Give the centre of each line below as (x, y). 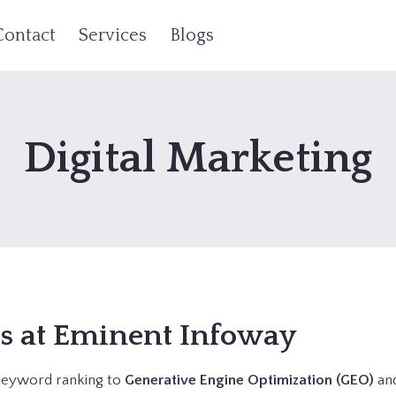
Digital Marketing (198, 159)
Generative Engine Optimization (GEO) (249, 380)
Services (113, 35)
